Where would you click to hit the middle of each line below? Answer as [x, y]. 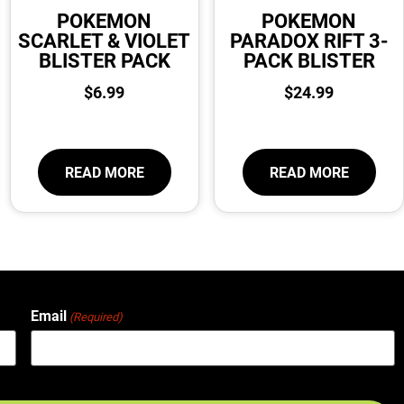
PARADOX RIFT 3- [309, 40]
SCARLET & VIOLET [105, 40]
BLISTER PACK [104, 60]
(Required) [96, 316]
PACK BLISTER [309, 60]
